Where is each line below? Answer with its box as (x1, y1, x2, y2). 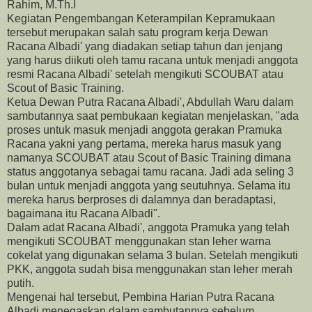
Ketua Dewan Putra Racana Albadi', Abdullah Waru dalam (7, 96, 293, 109)
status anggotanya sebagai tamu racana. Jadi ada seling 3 (7, 166, 294, 178)
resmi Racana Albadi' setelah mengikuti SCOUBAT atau (7, 68, 283, 81)
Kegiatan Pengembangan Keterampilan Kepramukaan (7, 13, 275, 25)
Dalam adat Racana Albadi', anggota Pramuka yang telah (7, 221, 290, 234)
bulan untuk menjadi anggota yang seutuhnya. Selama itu (7, 180, 290, 192)
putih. (7, 277, 34, 290)
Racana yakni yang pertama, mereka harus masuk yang (7, 138, 281, 150)
